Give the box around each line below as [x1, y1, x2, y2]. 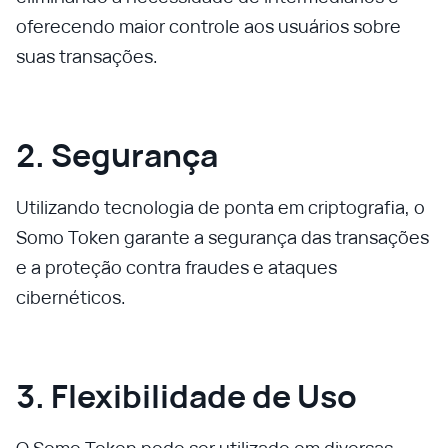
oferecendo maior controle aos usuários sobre [16, 14, 401, 38]
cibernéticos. [16, 285, 126, 309]
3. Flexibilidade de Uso [16, 374, 357, 418]
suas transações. [16, 44, 158, 68]
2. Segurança [16, 133, 218, 177]
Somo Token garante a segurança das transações [16, 225, 429, 249]
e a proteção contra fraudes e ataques [16, 255, 337, 279]
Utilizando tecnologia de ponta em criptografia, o [16, 195, 425, 219]
